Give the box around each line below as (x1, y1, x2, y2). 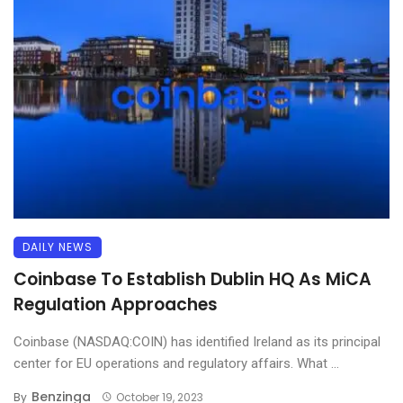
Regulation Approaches (13, 291, 218, 317)
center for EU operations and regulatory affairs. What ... (13, 354, 339, 372)
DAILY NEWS (22, 238, 93, 255)
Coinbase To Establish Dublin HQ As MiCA (13, 266, 372, 291)
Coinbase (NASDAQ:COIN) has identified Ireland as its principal (13, 333, 381, 350)
